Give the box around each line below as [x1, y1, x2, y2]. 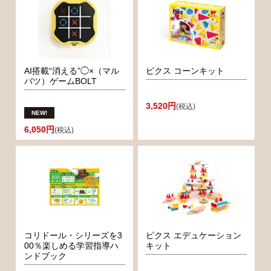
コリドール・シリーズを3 [24, 230, 122, 240]
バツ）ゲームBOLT [24, 76, 97, 86]
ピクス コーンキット [146, 65, 225, 76]
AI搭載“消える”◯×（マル [24, 65, 119, 76]
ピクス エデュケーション [146, 230, 242, 240]
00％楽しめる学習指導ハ [24, 240, 119, 250]
